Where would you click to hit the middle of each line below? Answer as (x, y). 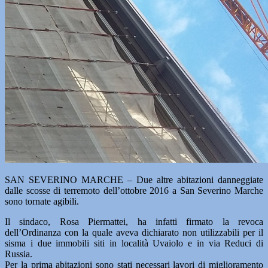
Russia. (19, 254)
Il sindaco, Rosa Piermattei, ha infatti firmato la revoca (134, 222)
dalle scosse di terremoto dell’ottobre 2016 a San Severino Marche (134, 191)
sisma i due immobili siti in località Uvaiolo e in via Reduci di (134, 243)
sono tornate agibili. (42, 201)
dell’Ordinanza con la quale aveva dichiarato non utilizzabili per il (134, 232)
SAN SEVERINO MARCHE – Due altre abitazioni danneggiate (134, 180)
